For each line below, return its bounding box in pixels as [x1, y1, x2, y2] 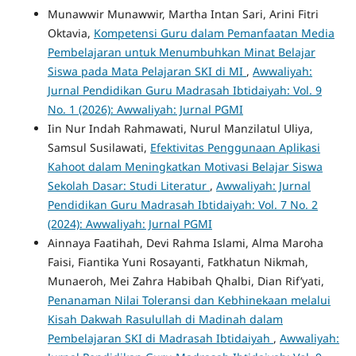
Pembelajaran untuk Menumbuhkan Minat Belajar [47, 44, 315, 60]
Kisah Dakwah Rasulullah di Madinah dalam [47, 311, 283, 327]
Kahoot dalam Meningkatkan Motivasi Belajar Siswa [47, 158, 323, 174]
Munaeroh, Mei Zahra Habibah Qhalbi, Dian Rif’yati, [47, 273, 324, 288]
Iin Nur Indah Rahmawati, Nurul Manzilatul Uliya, [47, 120, 313, 136]
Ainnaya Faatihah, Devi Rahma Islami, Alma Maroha [47, 234, 323, 250]
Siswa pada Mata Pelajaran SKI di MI [47, 63, 246, 79]
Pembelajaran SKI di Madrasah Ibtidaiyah [47, 330, 273, 346]
